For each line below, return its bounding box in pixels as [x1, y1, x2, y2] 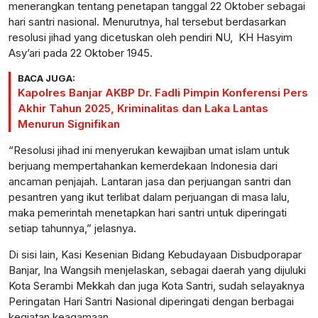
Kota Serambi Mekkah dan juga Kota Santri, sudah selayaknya [9, 279, 305, 293]
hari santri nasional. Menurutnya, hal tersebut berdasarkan [9, 15, 286, 29]
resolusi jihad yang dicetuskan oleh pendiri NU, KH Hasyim [9, 31, 292, 45]
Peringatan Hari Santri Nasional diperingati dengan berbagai [9, 295, 294, 309]
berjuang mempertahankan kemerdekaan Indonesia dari [9, 159, 278, 173]
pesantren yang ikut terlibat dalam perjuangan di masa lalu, [9, 190, 290, 204]
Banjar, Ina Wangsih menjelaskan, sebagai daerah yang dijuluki [9, 263, 306, 278]
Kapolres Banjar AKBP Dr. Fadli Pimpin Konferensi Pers [18, 86, 308, 100]
